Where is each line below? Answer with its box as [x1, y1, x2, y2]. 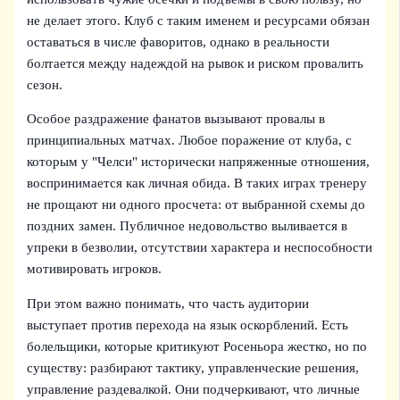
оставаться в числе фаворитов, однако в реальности [27, 34, 330, 49]
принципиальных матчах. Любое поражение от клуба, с [27, 133, 353, 148]
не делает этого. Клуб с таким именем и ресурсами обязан [27, 12, 371, 28]
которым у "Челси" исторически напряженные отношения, [27, 154, 371, 170]
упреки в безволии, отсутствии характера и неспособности [27, 240, 373, 255]
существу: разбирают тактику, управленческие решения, [27, 360, 360, 375]
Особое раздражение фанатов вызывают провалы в [27, 112, 326, 127]
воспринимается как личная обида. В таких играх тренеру [27, 176, 368, 191]
